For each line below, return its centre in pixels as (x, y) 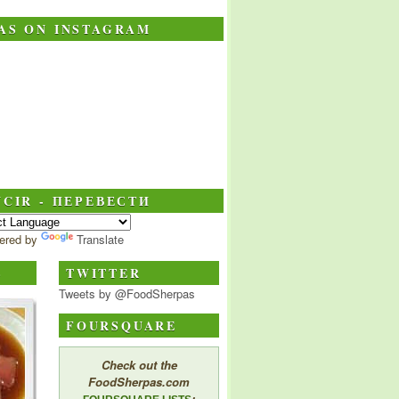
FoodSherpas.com (139, 381)
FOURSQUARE (122, 325)
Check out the (139, 364)
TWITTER (104, 273)
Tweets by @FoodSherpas (127, 293)
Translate (100, 240)
